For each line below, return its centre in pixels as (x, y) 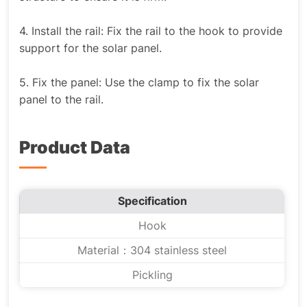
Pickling (152, 275)
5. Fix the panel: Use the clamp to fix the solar (139, 83)
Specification (152, 201)
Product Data (75, 148)
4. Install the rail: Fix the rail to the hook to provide (151, 31)
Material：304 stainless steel (152, 250)
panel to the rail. (62, 100)
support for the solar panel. (91, 48)
